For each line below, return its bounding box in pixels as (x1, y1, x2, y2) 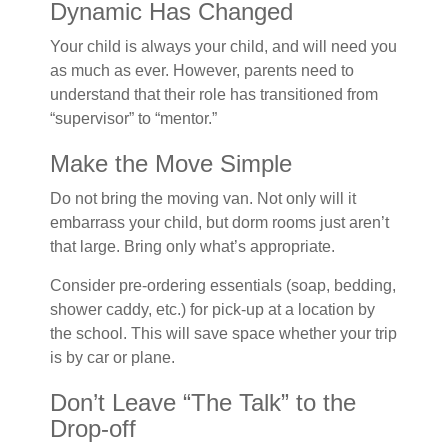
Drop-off (50, 415, 136, 442)
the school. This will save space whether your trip (50, 325, 397, 342)
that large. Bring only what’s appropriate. (50, 238, 335, 255)
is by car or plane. (50, 349, 175, 366)
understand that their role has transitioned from (50, 86, 378, 103)
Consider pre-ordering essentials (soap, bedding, (50, 277, 396, 294)
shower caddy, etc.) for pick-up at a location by (50, 301, 375, 318)
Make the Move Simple (50, 150, 292, 177)
